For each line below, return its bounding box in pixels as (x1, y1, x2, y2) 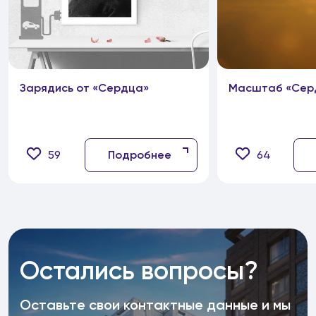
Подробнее (108, 148, 171, 162)
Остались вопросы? (20, 255, 258, 286)
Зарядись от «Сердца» (20, 81, 149, 95)
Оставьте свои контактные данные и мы (20, 296, 291, 313)
